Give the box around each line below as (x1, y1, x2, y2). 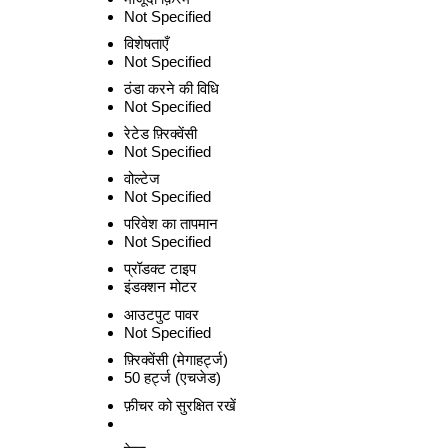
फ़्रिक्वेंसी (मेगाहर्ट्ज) (124, 351, 228, 368)
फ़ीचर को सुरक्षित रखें (124, 397, 236, 414)
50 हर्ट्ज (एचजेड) (124, 369, 221, 386)
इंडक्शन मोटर (124, 278, 197, 295)
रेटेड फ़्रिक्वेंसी (124, 125, 197, 142)
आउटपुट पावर (124, 306, 199, 323)
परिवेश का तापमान (124, 215, 218, 232)
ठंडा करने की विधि (124, 80, 219, 97)
